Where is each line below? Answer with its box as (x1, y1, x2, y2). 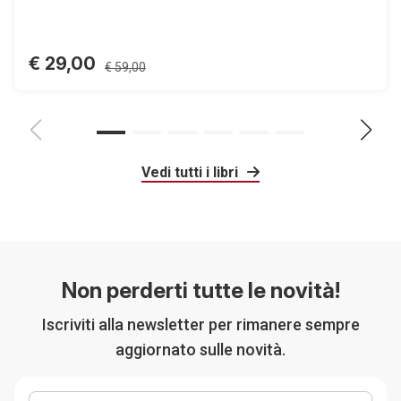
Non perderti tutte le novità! (61, 277, 340, 303)
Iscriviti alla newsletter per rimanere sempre (41, 315, 360, 334)
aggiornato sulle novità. (115, 340, 286, 359)
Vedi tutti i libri (141, 164, 242, 181)
